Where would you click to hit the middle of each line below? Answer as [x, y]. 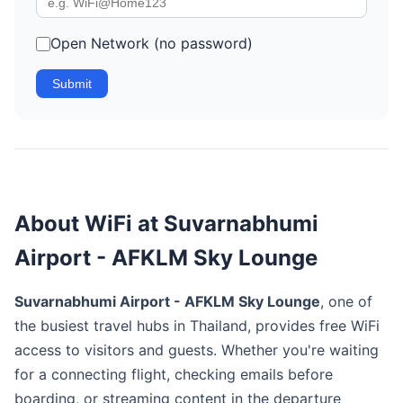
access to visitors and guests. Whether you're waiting [197, 350]
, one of [346, 301]
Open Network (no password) [152, 43]
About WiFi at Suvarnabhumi [166, 224]
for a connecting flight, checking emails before [174, 374]
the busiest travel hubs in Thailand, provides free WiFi [197, 326]
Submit [72, 84]
